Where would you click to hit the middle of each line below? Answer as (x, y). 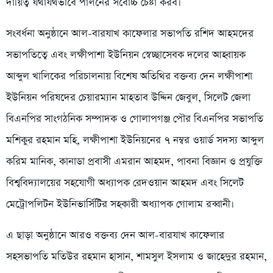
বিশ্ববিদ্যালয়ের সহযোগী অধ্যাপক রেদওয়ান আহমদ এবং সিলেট (125, 183)
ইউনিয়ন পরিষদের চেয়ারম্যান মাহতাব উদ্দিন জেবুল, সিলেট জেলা (128, 97)
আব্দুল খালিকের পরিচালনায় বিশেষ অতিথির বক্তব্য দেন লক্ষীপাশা (129, 76)
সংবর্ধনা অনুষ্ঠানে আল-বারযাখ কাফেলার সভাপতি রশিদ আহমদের (130, 34)
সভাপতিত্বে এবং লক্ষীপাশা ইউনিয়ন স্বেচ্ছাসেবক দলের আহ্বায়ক (126, 55)
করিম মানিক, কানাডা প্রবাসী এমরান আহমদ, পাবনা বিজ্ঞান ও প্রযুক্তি (134, 161)
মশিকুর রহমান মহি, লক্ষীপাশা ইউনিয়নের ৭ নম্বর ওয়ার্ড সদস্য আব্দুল (135, 140)
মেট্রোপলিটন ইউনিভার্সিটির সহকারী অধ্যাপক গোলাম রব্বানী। (120, 204)
